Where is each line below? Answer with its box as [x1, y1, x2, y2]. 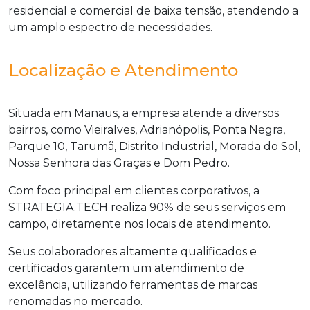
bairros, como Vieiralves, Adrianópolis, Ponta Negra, [8, 123, 285, 137]
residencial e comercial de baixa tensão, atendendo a [8, 4, 298, 18]
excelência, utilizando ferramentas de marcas [8, 278, 257, 292]
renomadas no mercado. [8, 295, 143, 309]
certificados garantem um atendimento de [8, 262, 244, 275]
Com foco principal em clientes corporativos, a [8, 184, 259, 198]
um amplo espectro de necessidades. [8, 21, 212, 35]
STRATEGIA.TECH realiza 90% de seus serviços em [8, 201, 286, 215]
